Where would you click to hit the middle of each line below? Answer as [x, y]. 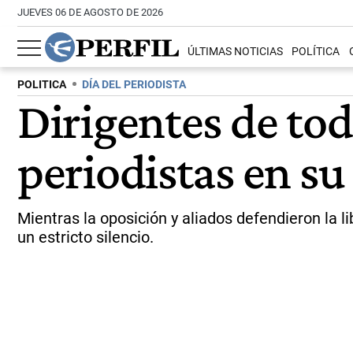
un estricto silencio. [85, 237]
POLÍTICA [316, 52]
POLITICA [42, 85]
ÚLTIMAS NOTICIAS [236, 52]
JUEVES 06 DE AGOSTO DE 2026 [90, 12]
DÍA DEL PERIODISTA [134, 85]
